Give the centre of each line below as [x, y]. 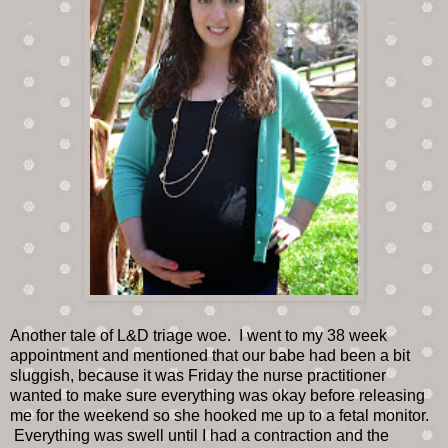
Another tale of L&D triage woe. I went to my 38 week [198, 335]
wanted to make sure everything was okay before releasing [217, 395]
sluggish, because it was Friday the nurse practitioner [198, 375]
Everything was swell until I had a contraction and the [199, 435]
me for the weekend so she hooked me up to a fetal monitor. [219, 415]
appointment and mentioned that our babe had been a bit [210, 355]
